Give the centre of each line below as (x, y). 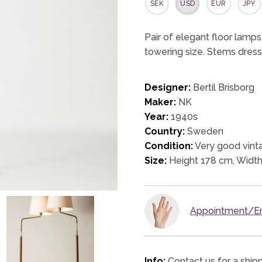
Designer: (168, 87)
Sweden (204, 131)
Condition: (169, 146)
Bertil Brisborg (223, 87)
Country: (165, 131)
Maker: (161, 102)
